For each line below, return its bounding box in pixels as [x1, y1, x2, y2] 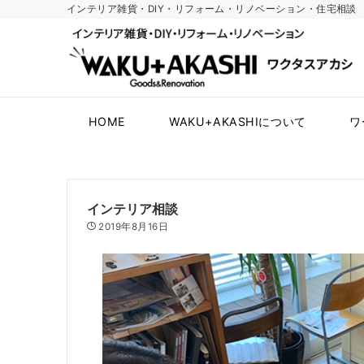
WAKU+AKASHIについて [169, 115, 306, 128]
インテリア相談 [87, 201, 178, 217]
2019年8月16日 [98, 221, 169, 232]
